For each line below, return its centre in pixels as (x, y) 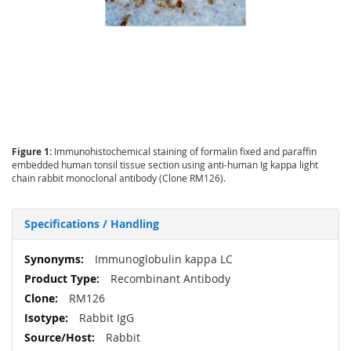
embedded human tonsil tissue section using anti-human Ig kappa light (165, 165)
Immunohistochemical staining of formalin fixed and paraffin (185, 152)
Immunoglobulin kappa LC (162, 259)
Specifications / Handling (92, 224)
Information (54, 274)
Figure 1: (33, 152)
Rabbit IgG (105, 318)
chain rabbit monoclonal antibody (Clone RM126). (119, 178)
